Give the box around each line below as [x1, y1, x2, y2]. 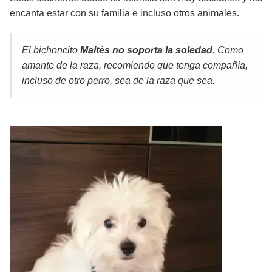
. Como [212, 45, 243, 56]
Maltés [80, 45, 110, 56]
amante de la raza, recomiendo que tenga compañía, [22, 60, 248, 71]
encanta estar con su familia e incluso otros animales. [10, 8, 239, 19]
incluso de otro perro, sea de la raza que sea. [22, 75, 215, 86]
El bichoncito [22, 45, 80, 56]
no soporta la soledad [112, 45, 212, 56]
